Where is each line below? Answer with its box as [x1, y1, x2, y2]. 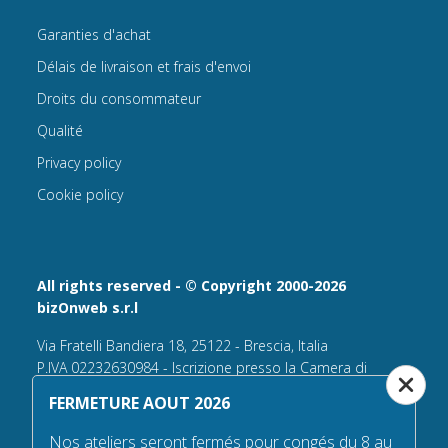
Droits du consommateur [37, 89, 202, 109]
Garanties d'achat [37, 25, 152, 45]
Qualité [37, 121, 84, 141]
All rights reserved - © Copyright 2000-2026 [37, 276, 347, 296]
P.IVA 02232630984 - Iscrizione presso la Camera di [37, 358, 368, 378]
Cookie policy [37, 185, 124, 205]
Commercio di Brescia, [37, 380, 184, 400]
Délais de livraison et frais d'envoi [37, 57, 252, 77]
